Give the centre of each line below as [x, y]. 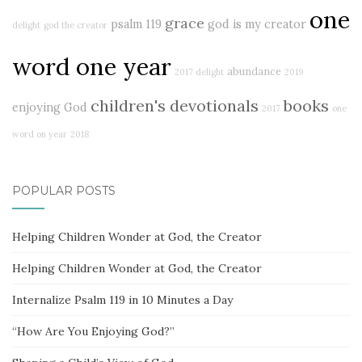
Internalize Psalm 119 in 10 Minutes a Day [122, 299]
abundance [254, 71]
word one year [92, 66]
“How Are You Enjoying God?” [93, 331]
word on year [40, 134]
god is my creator [257, 24]
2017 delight [199, 72]
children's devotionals [175, 105]
